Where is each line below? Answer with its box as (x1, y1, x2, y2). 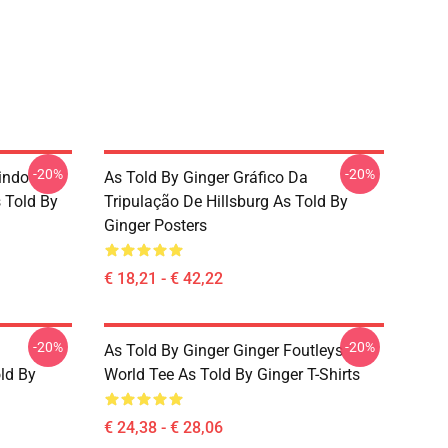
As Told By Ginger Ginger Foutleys (104, 341, 343, 360)
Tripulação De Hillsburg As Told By (104, 192, 348, 211)
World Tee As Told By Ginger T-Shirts (104, 365, 360, 384)
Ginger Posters (104, 216, 207, 235)
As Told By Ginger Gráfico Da (104, 168, 308, 187)
